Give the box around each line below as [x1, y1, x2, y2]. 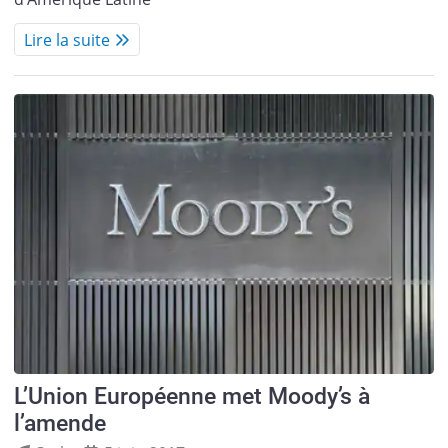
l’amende [13, 410, 106, 438]
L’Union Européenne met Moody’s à [13, 383, 370, 411]
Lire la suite [23, 28, 110, 51]
